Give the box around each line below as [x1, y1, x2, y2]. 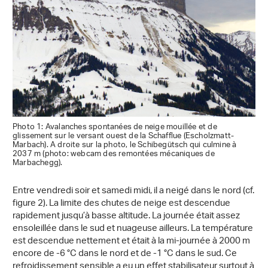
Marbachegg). [13, 154, 63, 172]
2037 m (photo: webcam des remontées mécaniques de [13, 145, 215, 163]
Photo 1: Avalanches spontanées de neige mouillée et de [13, 118, 217, 136]
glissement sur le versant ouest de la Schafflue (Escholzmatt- [13, 127, 234, 145]
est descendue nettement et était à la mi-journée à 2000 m [13, 232, 250, 251]
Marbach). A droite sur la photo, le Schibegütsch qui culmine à [13, 136, 237, 154]
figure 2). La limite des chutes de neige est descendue [13, 194, 230, 213]
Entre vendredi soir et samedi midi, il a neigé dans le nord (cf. [13, 181, 254, 200]
